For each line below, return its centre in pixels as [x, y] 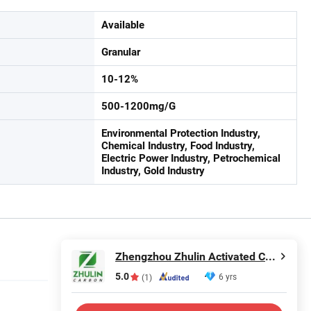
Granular [121, 52]
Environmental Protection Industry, [181, 133]
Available [123, 25]
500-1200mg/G [138, 106]
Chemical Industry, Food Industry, [178, 146]
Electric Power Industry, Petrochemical [191, 158]
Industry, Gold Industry [153, 171]
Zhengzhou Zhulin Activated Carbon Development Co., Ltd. [270, 257]
